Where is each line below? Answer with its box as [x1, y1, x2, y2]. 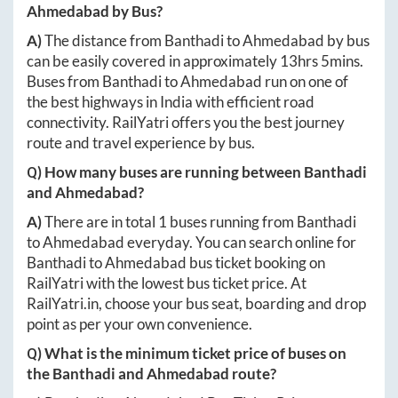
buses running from [167, 211, 297, 231]
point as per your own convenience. [27, 314, 252, 333]
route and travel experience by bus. [27, 132, 255, 152]
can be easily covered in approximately [27, 51, 280, 70]
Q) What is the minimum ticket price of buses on [27, 343, 346, 362]
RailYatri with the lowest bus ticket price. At [27, 273, 306, 292]
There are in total [44, 211, 158, 231]
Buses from [27, 71, 102, 91]
